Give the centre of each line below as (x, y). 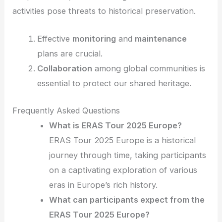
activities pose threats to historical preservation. (104, 11)
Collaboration (64, 68)
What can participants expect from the (127, 199)
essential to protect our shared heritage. (114, 83)
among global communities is (148, 68)
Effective (55, 38)
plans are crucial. (70, 53)
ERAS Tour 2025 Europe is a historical (123, 140)
